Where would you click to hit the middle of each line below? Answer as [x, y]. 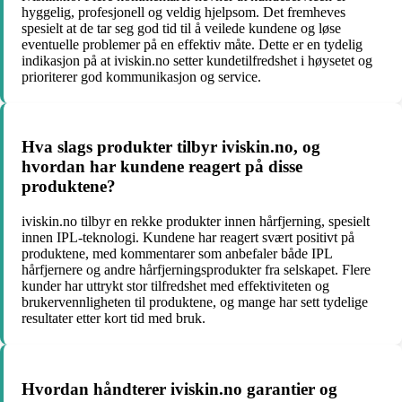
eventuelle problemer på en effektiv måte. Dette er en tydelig [192, 44]
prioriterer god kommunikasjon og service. [141, 76]
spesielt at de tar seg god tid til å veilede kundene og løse [181, 28]
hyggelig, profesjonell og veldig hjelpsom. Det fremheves [184, 12]
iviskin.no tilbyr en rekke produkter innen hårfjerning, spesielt [196, 222]
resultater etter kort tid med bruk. [114, 319]
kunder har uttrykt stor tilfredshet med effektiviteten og [175, 286]
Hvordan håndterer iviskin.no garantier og [179, 389]
